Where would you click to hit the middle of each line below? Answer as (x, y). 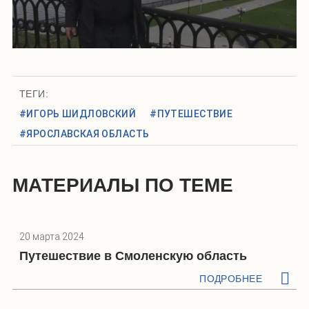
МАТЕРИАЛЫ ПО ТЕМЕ (123, 185)
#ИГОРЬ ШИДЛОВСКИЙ (78, 113)
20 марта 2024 (52, 236)
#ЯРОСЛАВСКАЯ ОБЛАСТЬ (84, 133)
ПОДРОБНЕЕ (231, 278)
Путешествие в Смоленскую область (133, 256)
